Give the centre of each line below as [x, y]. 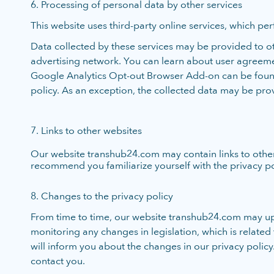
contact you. [58, 261]
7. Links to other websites [86, 131]
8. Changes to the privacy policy [102, 196]
